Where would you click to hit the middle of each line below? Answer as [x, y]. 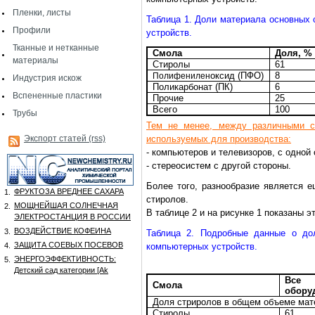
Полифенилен [182, 76]
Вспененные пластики [57, 96]
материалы [36, 60]
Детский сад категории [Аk [61, 270]
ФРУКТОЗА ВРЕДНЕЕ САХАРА [69, 191]
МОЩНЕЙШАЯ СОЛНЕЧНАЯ [66, 205]
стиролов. [167, 199]
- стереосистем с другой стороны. [219, 166]
